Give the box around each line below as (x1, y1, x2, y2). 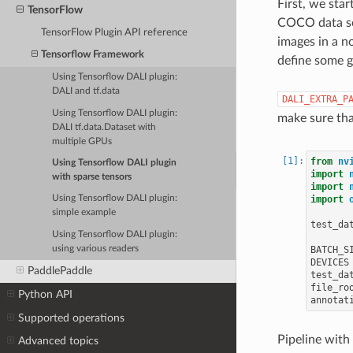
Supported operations (18, 311, 125, 324)
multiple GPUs (52, 136, 113, 146)
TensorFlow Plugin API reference (41, 27, 188, 38)
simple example (52, 208, 117, 217)
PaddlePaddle (27, 265, 92, 277)
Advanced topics (18, 335, 99, 347)
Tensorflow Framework (41, 50, 145, 61)
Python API (18, 288, 73, 301)
